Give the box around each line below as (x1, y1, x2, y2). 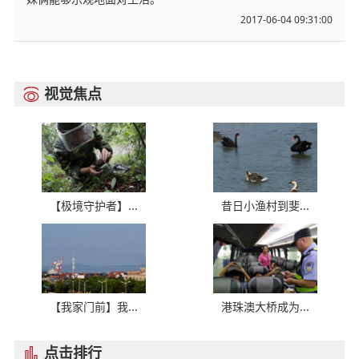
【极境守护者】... (49, 198, 138, 214)
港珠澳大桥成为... (221, 299, 310, 315)
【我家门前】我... (49, 299, 138, 315)
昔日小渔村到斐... (221, 198, 310, 214)
